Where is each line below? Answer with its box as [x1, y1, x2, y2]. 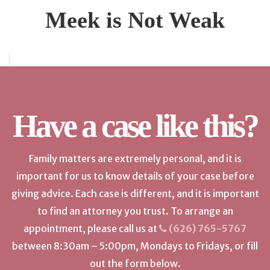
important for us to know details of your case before [16, 169, 254, 182]
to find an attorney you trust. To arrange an [37, 204, 233, 217]
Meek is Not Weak [45, 7, 225, 33]
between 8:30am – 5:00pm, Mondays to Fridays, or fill [12, 239, 258, 252]
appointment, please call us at [24, 222, 159, 234]
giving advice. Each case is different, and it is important [11, 187, 259, 199]
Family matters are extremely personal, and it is [28, 152, 242, 165]
